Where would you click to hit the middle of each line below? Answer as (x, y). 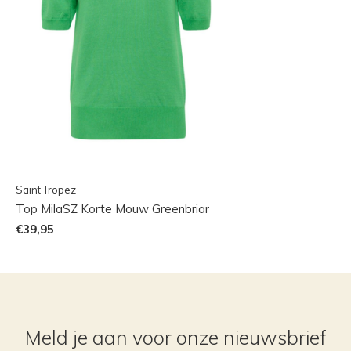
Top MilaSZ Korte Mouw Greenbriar (112, 208)
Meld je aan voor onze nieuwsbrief (175, 337)
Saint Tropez (46, 189)
